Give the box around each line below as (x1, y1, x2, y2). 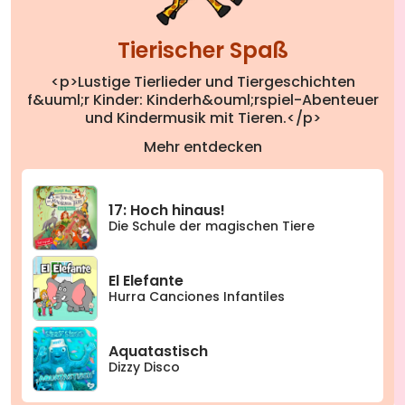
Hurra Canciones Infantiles (108, 287, 285, 306)
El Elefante (108, 269, 184, 291)
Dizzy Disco (108, 357, 180, 376)
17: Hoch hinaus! (108, 199, 225, 221)
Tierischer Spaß (117, 35, 288, 66)
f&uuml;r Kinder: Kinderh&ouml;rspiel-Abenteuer (26, 89, 379, 111)
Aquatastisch (108, 340, 208, 362)
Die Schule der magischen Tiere (108, 216, 315, 235)
